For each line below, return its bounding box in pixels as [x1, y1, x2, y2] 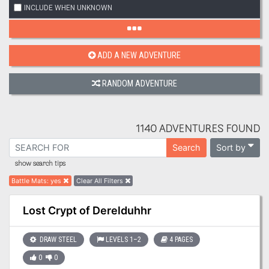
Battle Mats [11, 177, 47, 186]
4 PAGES [169, 235, 193, 244]
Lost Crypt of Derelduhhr [22, 204, 151, 217]
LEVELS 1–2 [105, 235, 141, 244]
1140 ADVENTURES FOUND [136, 120, 260, 138]
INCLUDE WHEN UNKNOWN [24, 3, 112, 12]
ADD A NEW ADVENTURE [97, 50, 181, 61]
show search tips [15, 158, 65, 171]
